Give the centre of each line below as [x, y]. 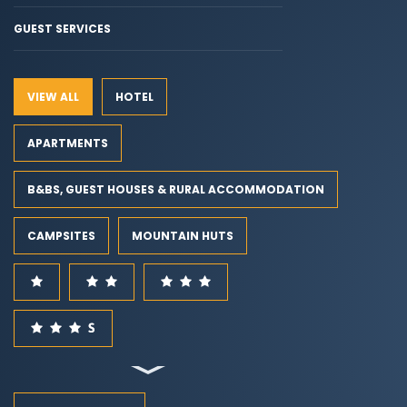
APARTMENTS [68, 143]
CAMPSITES [61, 236]
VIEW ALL [53, 97]
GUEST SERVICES [62, 29]
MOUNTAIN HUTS [183, 236]
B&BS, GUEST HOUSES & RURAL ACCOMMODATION [176, 189]
